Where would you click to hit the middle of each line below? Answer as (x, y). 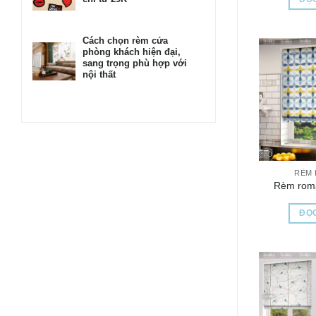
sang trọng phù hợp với (135, 63)
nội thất (99, 75)
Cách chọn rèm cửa (125, 41)
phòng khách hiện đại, (132, 52)
